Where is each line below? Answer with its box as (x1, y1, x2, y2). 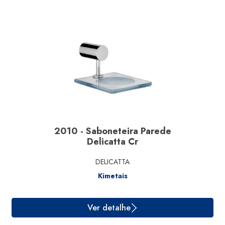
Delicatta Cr (87, 135, 138, 148)
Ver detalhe (97, 179, 146, 192)
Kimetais (97, 171, 128, 181)
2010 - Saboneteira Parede (54, 125, 171, 138)
